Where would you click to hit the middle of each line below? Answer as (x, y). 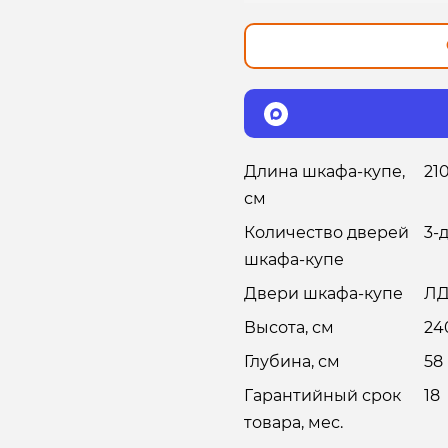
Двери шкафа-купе (323, 294)
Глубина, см (292, 362)
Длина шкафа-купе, (324, 172)
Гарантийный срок (322, 396)
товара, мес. (293, 423)
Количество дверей (326, 233)
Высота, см (289, 328)
